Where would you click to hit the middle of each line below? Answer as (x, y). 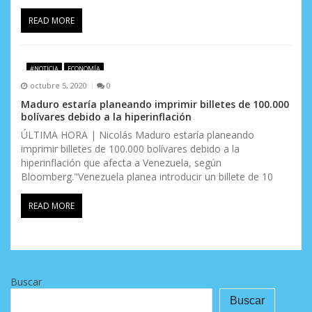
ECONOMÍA (84, 69)
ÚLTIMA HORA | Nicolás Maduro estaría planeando (138, 134)
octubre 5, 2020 (58, 86)
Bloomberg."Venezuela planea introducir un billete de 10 (147, 176)
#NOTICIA (44, 69)
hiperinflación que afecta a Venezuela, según (121, 162)
